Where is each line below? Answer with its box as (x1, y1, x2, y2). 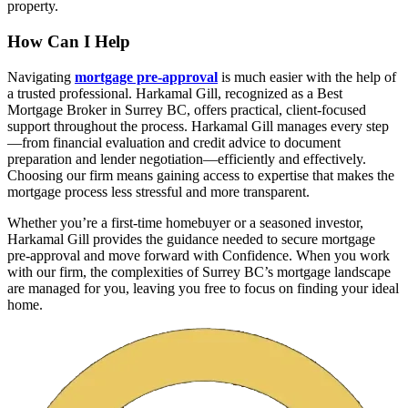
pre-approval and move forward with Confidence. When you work (7, 247, 390, 263)
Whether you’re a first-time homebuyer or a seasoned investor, (7, 214, 363, 230)
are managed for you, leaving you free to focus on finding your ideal (7, 280, 399, 296)
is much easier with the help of (218, 68, 396, 85)
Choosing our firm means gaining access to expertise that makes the (7, 167, 394, 183)
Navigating (7, 68, 75, 85)
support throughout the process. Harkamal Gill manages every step (7, 117, 389, 134)
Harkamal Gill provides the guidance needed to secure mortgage (7, 230, 375, 247)
